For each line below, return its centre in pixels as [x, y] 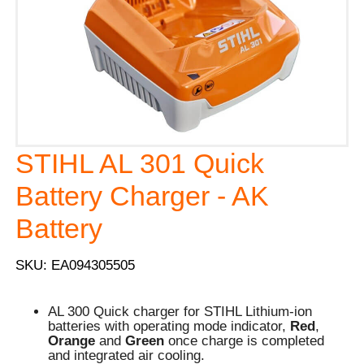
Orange [72, 341]
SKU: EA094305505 [76, 266]
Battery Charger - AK [143, 196]
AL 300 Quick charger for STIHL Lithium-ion [180, 312]
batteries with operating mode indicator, [169, 327]
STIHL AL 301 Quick [140, 164]
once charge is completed [247, 341]
